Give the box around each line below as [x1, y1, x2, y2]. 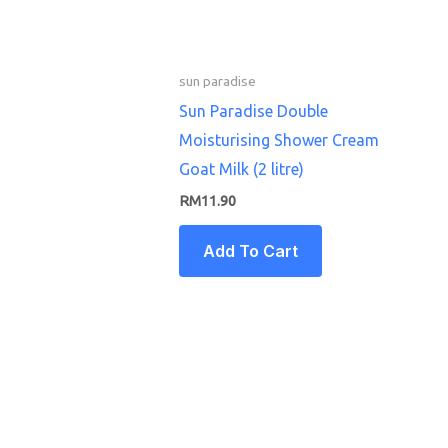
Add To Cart [202, 240, 298, 261]
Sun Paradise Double [178, 101, 328, 120]
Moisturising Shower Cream [178, 130, 379, 149]
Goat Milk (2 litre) [178, 159, 304, 178]
